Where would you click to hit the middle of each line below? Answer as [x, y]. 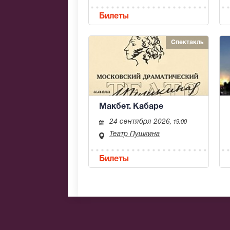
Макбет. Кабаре [131, 107]
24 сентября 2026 [140, 122]
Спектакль [187, 42]
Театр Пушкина [135, 134]
